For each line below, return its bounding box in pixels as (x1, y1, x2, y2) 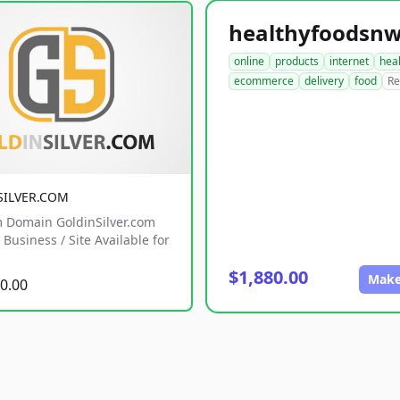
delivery (304, 73, 344, 88)
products (275, 54, 319, 69)
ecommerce (234, 73, 294, 88)
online (234, 54, 264, 69)
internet (329, 54, 369, 69)
